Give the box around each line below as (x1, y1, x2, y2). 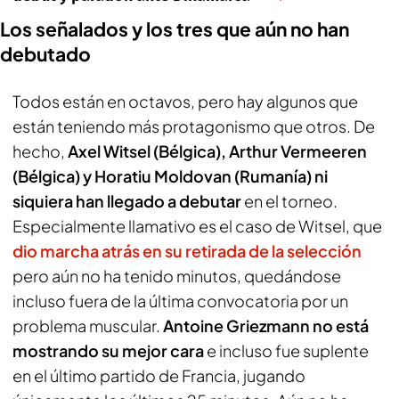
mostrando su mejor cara (12, 340, 204, 361)
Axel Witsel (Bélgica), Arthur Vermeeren (68, 141, 367, 161)
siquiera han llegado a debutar (12, 191, 241, 211)
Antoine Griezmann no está (163, 315, 369, 336)
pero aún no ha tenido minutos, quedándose (12, 265, 341, 286)
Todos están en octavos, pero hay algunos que (12, 91, 358, 111)
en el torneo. (241, 191, 338, 211)
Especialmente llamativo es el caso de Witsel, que (12, 216, 382, 236)
